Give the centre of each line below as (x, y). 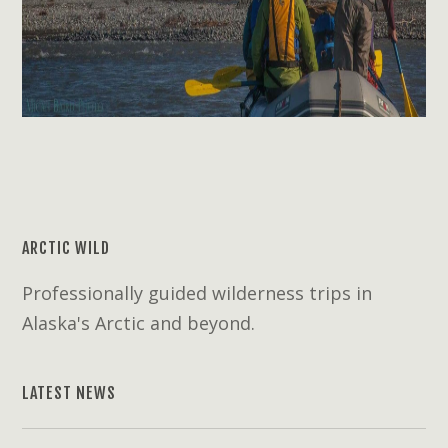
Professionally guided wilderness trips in (197, 293)
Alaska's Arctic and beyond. (139, 323)
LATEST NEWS (69, 393)
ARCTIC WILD (66, 248)
